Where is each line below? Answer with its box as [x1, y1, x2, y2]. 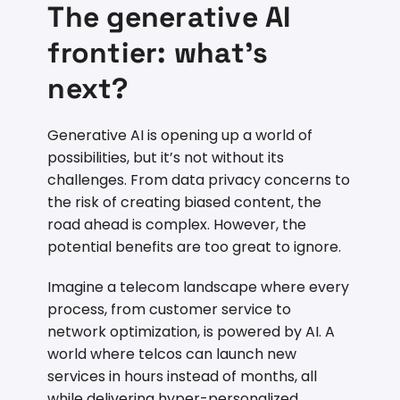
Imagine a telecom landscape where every [47, 277, 350, 298]
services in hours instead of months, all [47, 366, 318, 387]
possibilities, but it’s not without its [47, 147, 285, 169]
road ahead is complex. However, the [47, 214, 307, 236]
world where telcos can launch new [47, 344, 297, 365]
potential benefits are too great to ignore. [47, 237, 342, 258]
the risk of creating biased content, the [47, 192, 322, 213]
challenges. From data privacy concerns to [47, 170, 351, 191]
